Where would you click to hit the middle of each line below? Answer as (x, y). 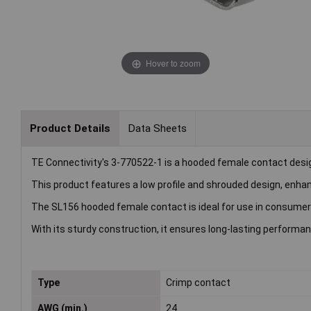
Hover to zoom (173, 62)
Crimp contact (199, 283)
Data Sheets (157, 128)
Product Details (70, 128)
